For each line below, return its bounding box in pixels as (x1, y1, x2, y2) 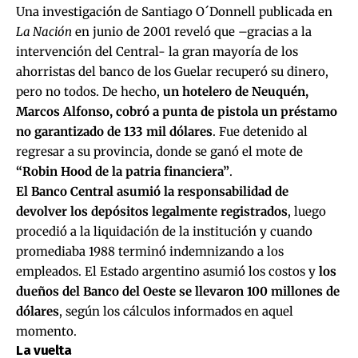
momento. (16, 324, 77, 340)
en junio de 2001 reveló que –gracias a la (72, 24, 312, 40)
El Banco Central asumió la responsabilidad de (16, 184, 288, 200)
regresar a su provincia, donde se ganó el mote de (16, 144, 303, 160)
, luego (288, 204, 326, 220)
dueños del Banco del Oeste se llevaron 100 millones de (16, 284, 340, 300)
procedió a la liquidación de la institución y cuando (16, 224, 312, 240)
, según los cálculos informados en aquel (59, 304, 293, 320)
